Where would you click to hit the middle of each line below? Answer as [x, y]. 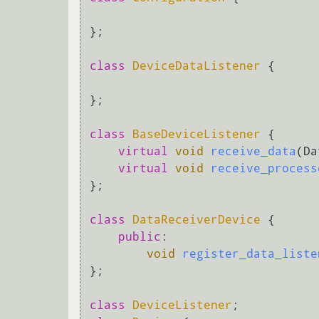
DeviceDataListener [197, 66]
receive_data [253, 152]
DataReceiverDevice [197, 220]
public [140, 237]
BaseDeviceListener [197, 135]
